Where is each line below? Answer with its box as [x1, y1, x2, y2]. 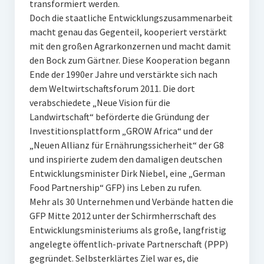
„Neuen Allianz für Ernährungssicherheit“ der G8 [29, 139, 224, 151]
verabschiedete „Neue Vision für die [29, 97, 170, 108]
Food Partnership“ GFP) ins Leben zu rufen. [29, 181, 202, 193]
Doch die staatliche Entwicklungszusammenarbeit [29, 12, 233, 24]
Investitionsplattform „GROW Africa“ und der [29, 125, 213, 137]
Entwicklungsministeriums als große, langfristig [29, 224, 226, 236]
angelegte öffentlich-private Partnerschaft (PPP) [29, 238, 228, 250]
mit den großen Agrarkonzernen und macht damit [29, 40, 231, 52]
